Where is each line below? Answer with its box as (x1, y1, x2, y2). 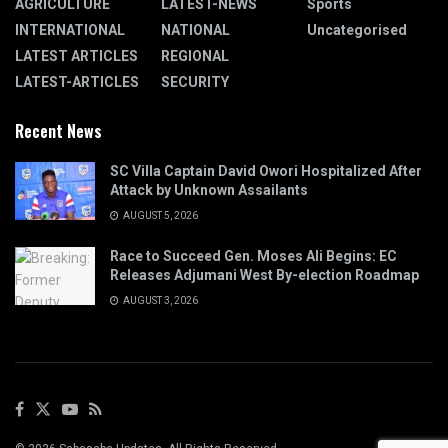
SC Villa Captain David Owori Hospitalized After (110, 163, 422, 180)
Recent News (15, 119, 102, 144)
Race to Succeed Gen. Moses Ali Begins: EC (110, 248, 397, 265)
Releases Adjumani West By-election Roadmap (110, 267, 419, 284)
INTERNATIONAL (15, 22, 125, 39)
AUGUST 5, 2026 (121, 210, 198, 222)
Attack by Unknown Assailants (110, 182, 308, 199)
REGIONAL (161, 48, 229, 65)
